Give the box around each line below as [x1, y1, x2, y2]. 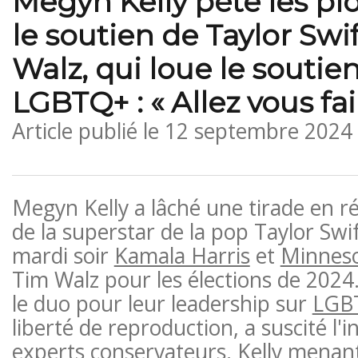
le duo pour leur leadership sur [11, 288, 312, 318]
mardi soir [11, 241, 114, 270]
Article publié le [11, 116, 165, 145]
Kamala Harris [113, 241, 250, 270]
